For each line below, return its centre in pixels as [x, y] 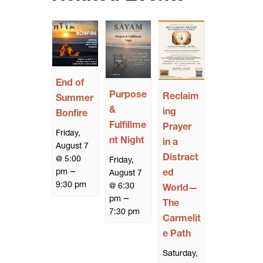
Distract [180, 158]
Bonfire [72, 114]
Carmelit [181, 219]
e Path [176, 235]
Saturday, [180, 254]
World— [180, 189]
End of [70, 84]
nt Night [127, 141]
